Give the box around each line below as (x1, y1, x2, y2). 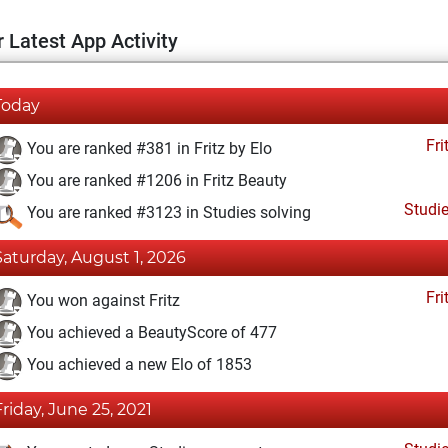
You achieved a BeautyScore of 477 (23, 323, 277, 343)
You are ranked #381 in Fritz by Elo (23, 139, 272, 159)
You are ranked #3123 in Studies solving (23, 203, 311, 223)
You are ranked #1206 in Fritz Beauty (23, 171, 287, 191)
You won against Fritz (23, 291, 180, 311)
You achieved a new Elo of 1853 (23, 355, 252, 375)
